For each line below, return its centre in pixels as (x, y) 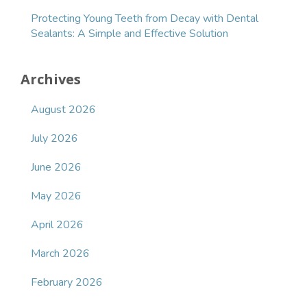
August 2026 (63, 110)
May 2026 (56, 196)
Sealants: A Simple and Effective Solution (130, 34)
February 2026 (67, 283)
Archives (51, 79)
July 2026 (54, 139)
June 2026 (56, 168)
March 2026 (60, 254)
